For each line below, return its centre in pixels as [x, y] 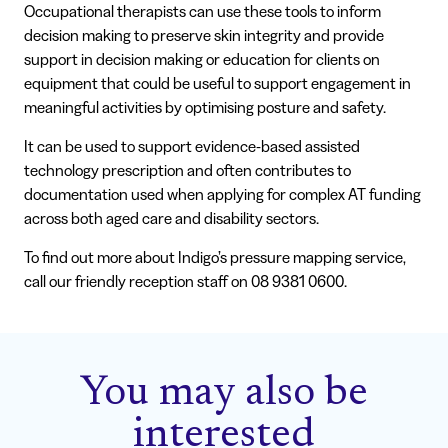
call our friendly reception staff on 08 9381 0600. [185, 281]
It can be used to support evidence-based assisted [192, 146]
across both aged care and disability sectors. [171, 218]
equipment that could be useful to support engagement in [217, 83]
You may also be [224, 394]
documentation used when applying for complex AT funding [222, 194]
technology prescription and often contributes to [187, 170]
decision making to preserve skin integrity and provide [204, 35]
